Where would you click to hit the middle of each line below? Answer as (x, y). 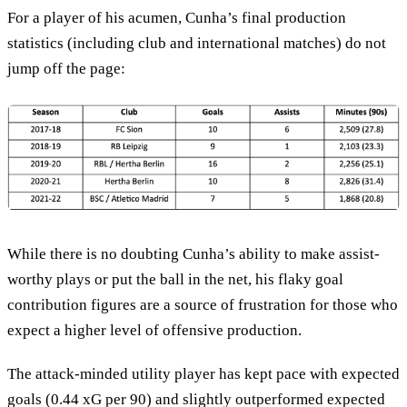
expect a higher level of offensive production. (154, 331)
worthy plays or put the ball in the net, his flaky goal (175, 280)
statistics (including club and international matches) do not (197, 43)
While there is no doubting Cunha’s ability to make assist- (194, 254)
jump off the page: (66, 68)
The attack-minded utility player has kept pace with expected (203, 373)
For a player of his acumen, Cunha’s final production (177, 17)
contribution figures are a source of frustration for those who (203, 305)
